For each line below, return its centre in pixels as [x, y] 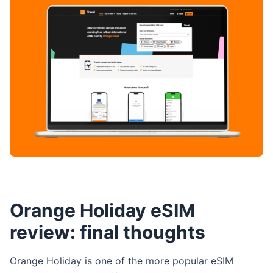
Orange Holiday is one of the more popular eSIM [122, 261]
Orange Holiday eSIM [102, 211]
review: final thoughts [108, 232]
